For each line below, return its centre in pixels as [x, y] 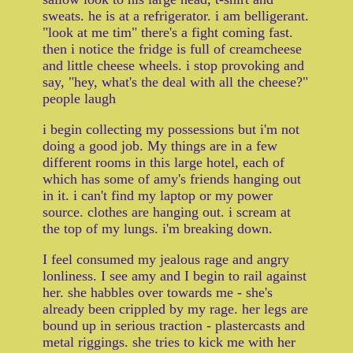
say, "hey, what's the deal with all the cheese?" [175, 82]
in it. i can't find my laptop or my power [158, 196]
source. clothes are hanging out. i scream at [167, 212]
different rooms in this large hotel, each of [163, 163]
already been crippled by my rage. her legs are [175, 309]
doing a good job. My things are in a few [160, 146]
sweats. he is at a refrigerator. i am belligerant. [176, 16]
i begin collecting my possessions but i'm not [171, 130]
